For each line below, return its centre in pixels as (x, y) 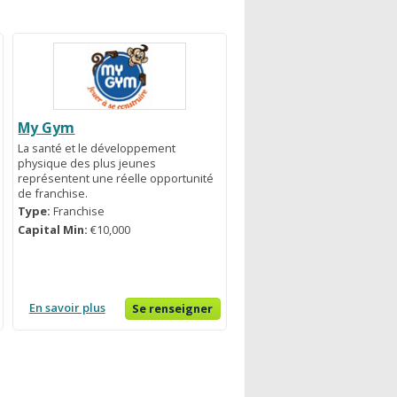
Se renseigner (173, 309)
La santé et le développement (97, 148)
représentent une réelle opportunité (116, 178)
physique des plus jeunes (87, 163)
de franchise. (53, 193)
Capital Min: (54, 230)
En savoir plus (67, 308)
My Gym (47, 127)
